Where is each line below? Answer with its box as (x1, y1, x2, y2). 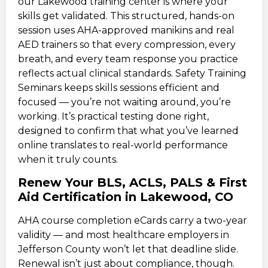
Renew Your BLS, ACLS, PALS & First (18, 175, 247, 190)
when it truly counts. (18, 153, 118, 165)
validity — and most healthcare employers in (18, 229, 229, 241)
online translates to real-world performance (18, 139, 228, 151)
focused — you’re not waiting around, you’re (18, 96, 231, 108)
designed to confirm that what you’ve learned (18, 124, 239, 136)
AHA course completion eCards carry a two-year (18, 215, 247, 227)
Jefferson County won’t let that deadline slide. (18, 243, 238, 255)
